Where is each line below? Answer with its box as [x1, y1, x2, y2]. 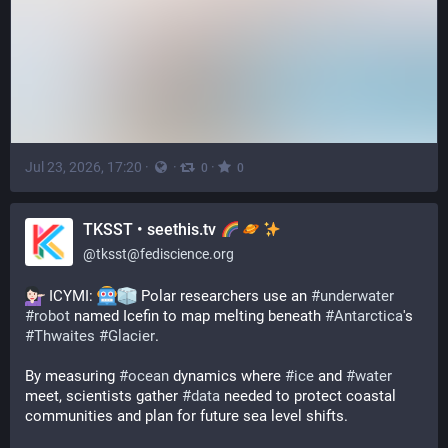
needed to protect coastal [220, 387, 396, 405]
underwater [320, 287, 394, 305]
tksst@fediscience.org [96, 246, 234, 262]
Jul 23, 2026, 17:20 [25, 158, 142, 175]
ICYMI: [45, 287, 97, 305]
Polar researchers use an [137, 287, 311, 305]
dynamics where [169, 367, 285, 385]
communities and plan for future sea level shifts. [25, 407, 348, 425]
